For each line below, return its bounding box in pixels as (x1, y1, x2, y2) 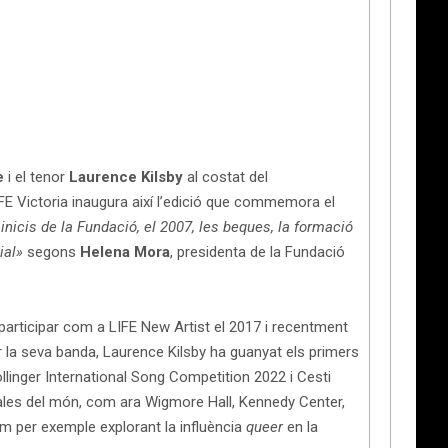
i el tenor (4, 167, 69, 186)
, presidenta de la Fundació (170, 242, 345, 261)
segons (23, 242, 80, 261)
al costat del (183, 167, 268, 186)
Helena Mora (80, 242, 170, 261)
